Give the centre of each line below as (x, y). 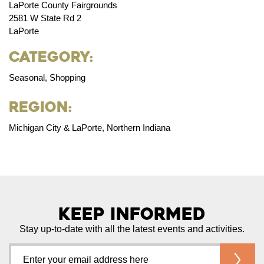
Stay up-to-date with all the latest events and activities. (132, 229)
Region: (40, 107)
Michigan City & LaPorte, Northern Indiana (90, 127)
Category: (51, 57)
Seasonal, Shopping (47, 77)
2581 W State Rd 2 (45, 18)
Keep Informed (132, 214)
